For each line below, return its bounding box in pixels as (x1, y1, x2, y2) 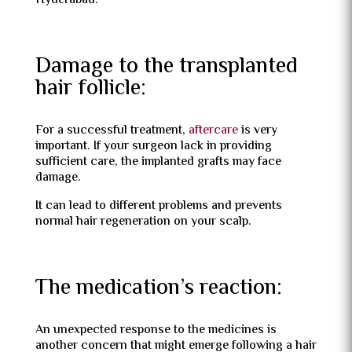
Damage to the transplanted (35, 49, 298, 84)
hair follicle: (35, 71, 146, 106)
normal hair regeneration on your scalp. (35, 212, 251, 232)
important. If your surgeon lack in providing (35, 137, 272, 156)
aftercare (188, 121, 238, 141)
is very (237, 121, 277, 141)
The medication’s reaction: (35, 271, 282, 306)
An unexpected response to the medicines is (35, 321, 277, 340)
